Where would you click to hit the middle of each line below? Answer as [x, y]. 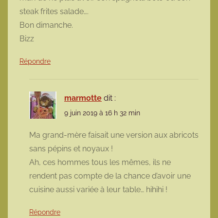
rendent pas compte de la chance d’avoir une [110, 176]
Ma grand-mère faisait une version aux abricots [114, 135]
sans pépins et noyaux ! [71, 148]
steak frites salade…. [54, 12]
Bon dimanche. [46, 25]
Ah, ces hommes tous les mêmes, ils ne [100, 162]
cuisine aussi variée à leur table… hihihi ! [98, 189]
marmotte [83, 98]
